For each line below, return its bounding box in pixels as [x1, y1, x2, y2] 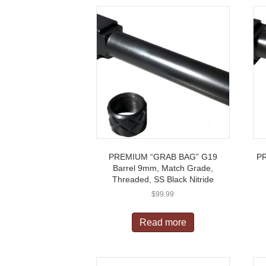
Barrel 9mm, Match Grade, [112, 163, 213, 173]
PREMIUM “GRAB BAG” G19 [108, 152, 217, 162]
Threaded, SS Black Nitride [112, 175, 214, 185]
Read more [139, 217, 186, 228]
